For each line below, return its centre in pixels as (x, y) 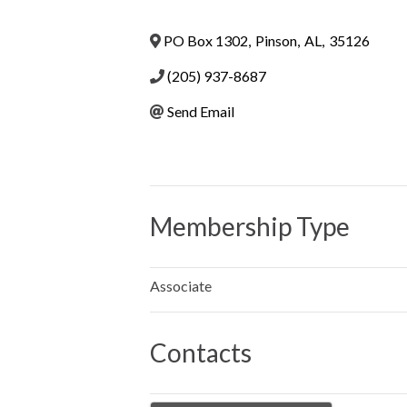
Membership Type (250, 227)
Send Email (201, 111)
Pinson (276, 40)
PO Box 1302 (206, 40)
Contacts (201, 353)
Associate (181, 286)
